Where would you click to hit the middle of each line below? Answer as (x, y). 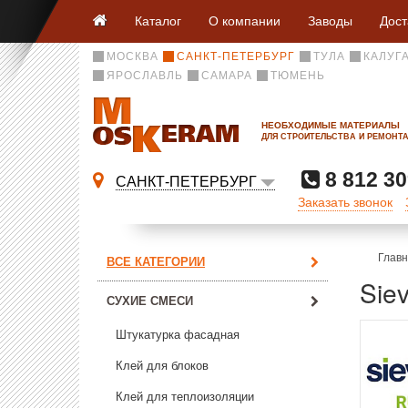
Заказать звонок (345, 201)
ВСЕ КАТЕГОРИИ (156, 261)
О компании (245, 20)
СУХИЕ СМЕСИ (150, 300)
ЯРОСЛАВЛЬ (145, 76)
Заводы (330, 20)
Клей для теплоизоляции (185, 397)
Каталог (158, 20)
